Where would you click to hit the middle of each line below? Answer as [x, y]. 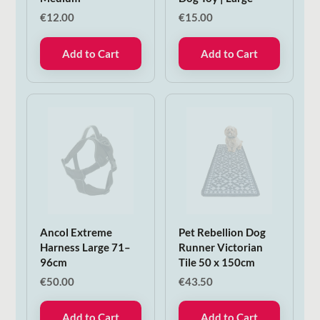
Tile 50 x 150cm [217, 262]
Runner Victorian [221, 247]
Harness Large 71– [85, 247]
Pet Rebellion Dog [222, 232]
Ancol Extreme [76, 232]
